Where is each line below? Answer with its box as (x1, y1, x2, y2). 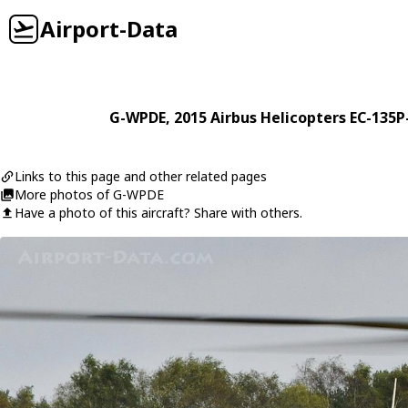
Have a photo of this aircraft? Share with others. (15, 204, 302, 221)
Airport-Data (40, 14, 178, 44)
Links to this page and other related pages (15, 168, 267, 185)
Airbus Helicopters (209, 107, 346, 127)
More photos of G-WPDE (15, 186, 164, 203)
